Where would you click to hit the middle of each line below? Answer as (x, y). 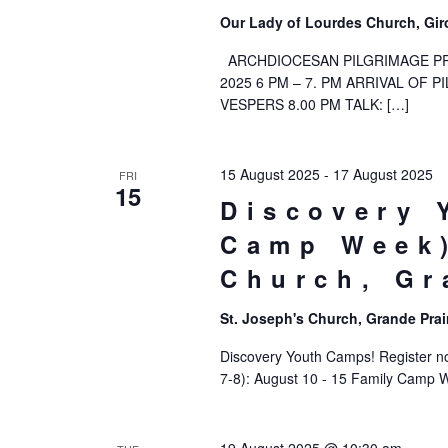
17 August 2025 (382, 174)
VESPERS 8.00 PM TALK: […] (314, 104)
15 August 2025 (269, 174)
